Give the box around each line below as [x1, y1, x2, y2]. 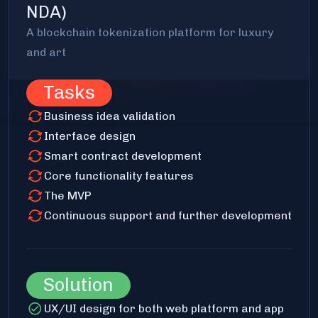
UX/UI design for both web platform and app [44, 301, 284, 315]
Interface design [44, 128, 136, 143]
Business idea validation [44, 109, 175, 123]
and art [26, 45, 66, 59]
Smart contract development [44, 148, 202, 163]
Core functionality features [44, 168, 194, 182]
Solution [43, 273, 114, 296]
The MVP [44, 188, 92, 202]
